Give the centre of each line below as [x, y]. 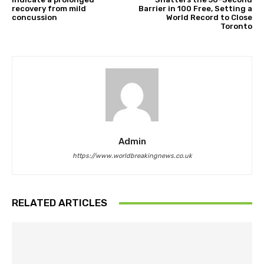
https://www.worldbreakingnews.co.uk [132, 156]
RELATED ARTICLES [60, 203]
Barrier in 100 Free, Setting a [195, 9]
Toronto [236, 27]
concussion [34, 18]
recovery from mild [49, 9]
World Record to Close [209, 18]
